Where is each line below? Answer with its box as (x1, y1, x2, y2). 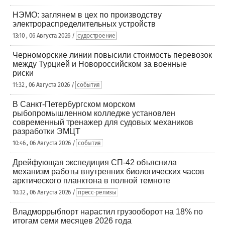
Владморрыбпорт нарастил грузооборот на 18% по (13, 207, 203, 216)
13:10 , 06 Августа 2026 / (13, 32, 76, 39)
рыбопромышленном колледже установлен (13, 109, 175, 118)
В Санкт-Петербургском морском (13, 100, 135, 108)
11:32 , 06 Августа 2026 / (13, 81, 76, 88)
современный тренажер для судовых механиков (13, 118, 193, 127)
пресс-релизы (78, 189, 117, 196)
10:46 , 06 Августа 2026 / (13, 140, 77, 147)
